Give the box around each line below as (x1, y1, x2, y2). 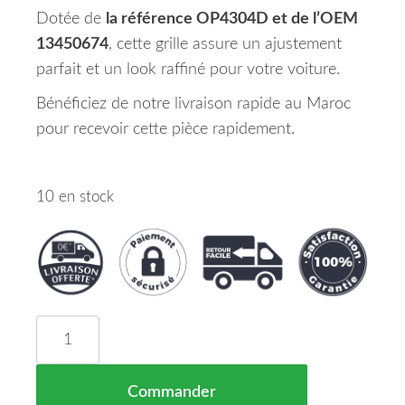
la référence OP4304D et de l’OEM (106, 11, 358, 27)
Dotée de (36, 11, 106, 27)
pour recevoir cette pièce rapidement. (36, 121, 295, 137)
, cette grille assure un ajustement (108, 36, 342, 52)
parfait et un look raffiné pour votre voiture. (36, 61, 340, 78)
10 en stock (36, 190, 114, 204)
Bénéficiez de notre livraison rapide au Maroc (36, 96, 351, 112)
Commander (127, 384, 216, 401)
